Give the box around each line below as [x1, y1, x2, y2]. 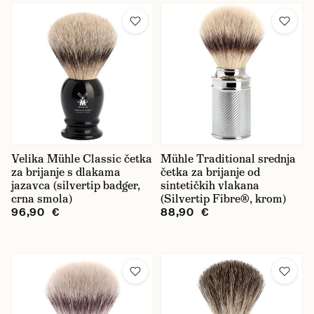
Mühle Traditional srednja [161, 151, 296, 166]
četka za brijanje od [161, 165, 260, 179]
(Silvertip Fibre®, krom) [161, 191, 286, 206]
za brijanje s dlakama [11, 165, 121, 179]
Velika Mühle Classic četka [11, 151, 152, 166]
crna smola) [11, 191, 72, 206]
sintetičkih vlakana [161, 178, 259, 193]
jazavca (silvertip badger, [11, 178, 140, 193]
